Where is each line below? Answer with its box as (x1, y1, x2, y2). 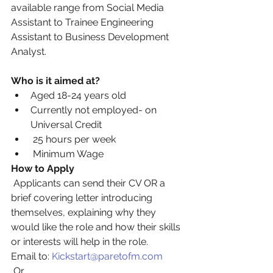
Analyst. (11, 45, 46, 57)
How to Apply (11, 162, 74, 174)
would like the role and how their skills (11, 221, 183, 233)
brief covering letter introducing (11, 191, 155, 204)
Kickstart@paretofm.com (52, 250, 163, 262)
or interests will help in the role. (11, 235, 151, 247)
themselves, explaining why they (11, 206, 158, 218)
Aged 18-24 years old (30, 89, 126, 101)
